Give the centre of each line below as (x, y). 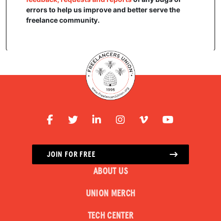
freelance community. (63, 20)
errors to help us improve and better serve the (103, 9)
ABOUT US (110, 171)
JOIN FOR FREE (71, 154)
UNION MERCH (110, 194)
